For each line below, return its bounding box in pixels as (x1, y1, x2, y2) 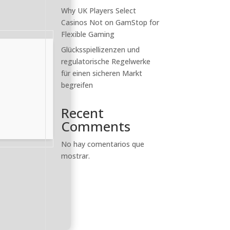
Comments (61, 117, 131, 136)
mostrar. (61, 151, 90, 161)
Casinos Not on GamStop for (61, 17, 160, 27)
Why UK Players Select (61, 6, 137, 15)
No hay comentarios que (61, 139, 145, 149)
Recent (61, 104, 104, 122)
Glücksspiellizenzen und (61, 45, 140, 54)
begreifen (61, 80, 93, 90)
